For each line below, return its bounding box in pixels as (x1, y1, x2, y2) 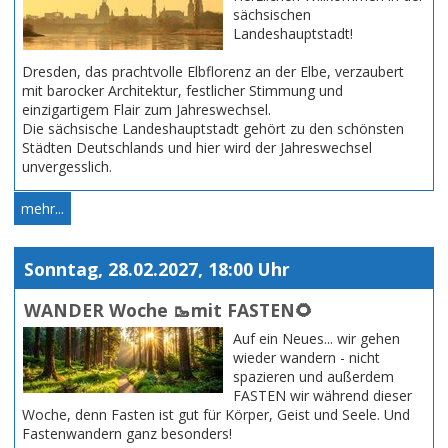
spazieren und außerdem (233, 367, 394, 387)
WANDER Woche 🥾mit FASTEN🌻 (23, 298, 313, 323)
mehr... (21, 198, 64, 218)
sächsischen (233, 4, 311, 24)
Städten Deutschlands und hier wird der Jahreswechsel (22, 137, 372, 157)
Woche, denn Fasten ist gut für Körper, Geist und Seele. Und (22, 405, 410, 425)
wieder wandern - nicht (233, 348, 380, 368)
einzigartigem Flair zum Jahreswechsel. (22, 99, 271, 119)
